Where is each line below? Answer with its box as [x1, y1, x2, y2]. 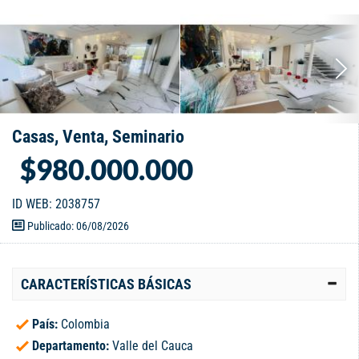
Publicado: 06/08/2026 [25, 220, 129, 233]
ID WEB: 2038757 [12, 196, 100, 212]
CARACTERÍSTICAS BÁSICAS [21, 276, 192, 293]
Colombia [61, 317, 110, 333]
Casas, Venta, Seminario [12, 127, 184, 147]
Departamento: [32, 338, 112, 354]
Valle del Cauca [112, 338, 193, 354]
